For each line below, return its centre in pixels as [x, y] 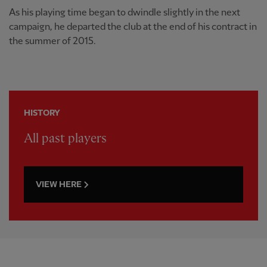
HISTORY [42, 113]
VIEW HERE [59, 184]
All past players [65, 139]
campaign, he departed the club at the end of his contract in [133, 27]
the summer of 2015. [52, 41]
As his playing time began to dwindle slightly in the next [125, 13]
